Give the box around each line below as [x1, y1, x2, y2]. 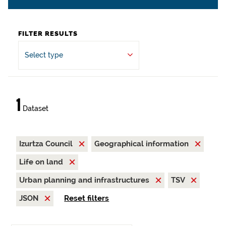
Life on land [19, 157, 65, 166]
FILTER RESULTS [18, 30, 78, 37]
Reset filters [64, 194, 109, 203]
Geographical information [94, 139, 191, 148]
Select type [25, 51, 63, 59]
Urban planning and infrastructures [19, 176, 151, 185]
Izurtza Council [19, 139, 75, 148]
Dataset [21, 104, 48, 112]
